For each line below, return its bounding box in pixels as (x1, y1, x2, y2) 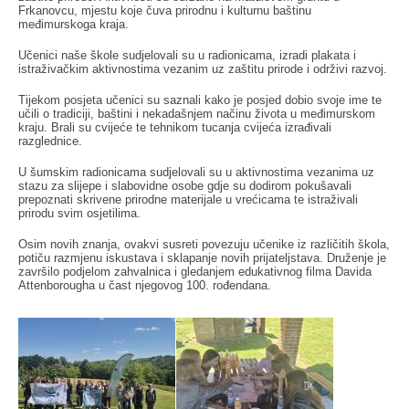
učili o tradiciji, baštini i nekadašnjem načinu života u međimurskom (18, 106, 375, 121)
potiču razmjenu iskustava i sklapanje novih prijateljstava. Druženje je (18, 251, 386, 266)
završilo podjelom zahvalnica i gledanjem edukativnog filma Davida (18, 265, 372, 279)
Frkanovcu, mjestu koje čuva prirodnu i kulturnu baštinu (18, 3, 311, 17)
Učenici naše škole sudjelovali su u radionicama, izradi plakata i (18, 47, 356, 62)
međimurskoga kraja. (18, 16, 129, 31)
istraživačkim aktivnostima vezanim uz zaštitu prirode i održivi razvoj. (18, 61, 387, 76)
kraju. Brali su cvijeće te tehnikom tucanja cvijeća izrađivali (18, 120, 331, 134)
